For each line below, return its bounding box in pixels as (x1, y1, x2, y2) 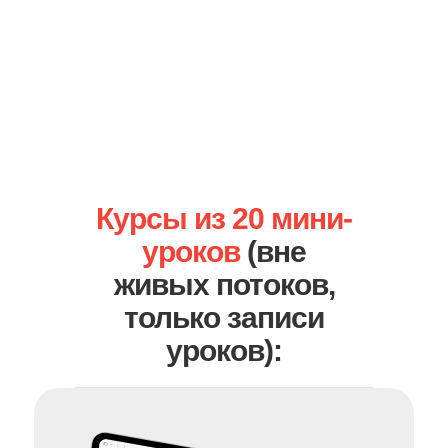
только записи (124, 301, 324, 334)
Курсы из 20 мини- (96, 202, 352, 235)
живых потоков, (113, 268, 335, 301)
